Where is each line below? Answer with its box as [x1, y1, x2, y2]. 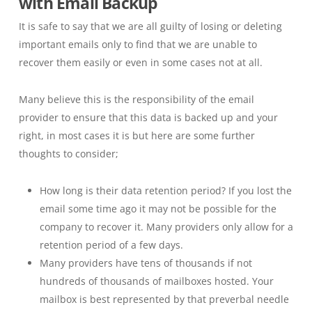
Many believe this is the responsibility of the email [18, 93, 254, 106]
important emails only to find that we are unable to [18, 38, 257, 51]
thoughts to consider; [18, 147, 118, 160]
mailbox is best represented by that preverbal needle [39, 292, 289, 306]
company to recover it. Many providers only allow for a [39, 220, 293, 233]
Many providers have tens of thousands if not [39, 256, 252, 270]
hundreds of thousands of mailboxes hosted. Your [39, 274, 274, 288]
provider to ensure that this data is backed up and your [18, 111, 278, 124]
